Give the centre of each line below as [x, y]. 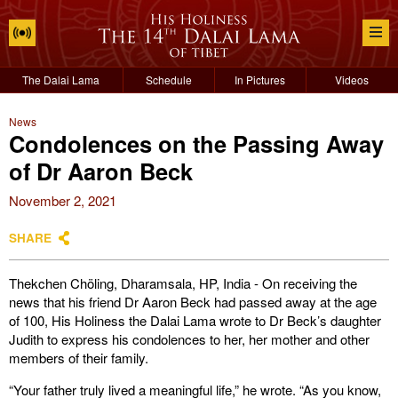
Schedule [168, 80]
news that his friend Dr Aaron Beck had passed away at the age [193, 302]
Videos [352, 80]
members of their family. [79, 358]
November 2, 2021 [63, 200]
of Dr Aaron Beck [101, 171]
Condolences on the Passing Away [196, 143]
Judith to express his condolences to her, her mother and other [189, 339]
